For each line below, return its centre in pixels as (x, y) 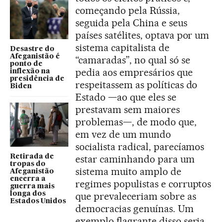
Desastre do (32, 49)
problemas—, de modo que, (136, 122)
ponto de (26, 64)
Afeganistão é (35, 57)
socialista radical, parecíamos (140, 147)
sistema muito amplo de (128, 172)
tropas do (28, 164)
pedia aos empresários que (134, 73)
